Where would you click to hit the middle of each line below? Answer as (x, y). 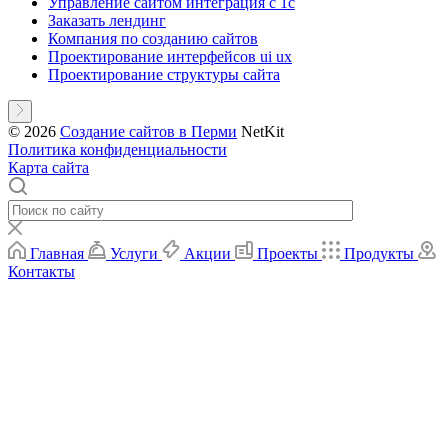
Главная (57, 254)
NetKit (260, 132)
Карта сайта (48, 168)
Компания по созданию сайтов (153, 39)
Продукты (379, 254)
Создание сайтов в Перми (148, 132)
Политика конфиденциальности (117, 150)
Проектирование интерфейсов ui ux (170, 57)
